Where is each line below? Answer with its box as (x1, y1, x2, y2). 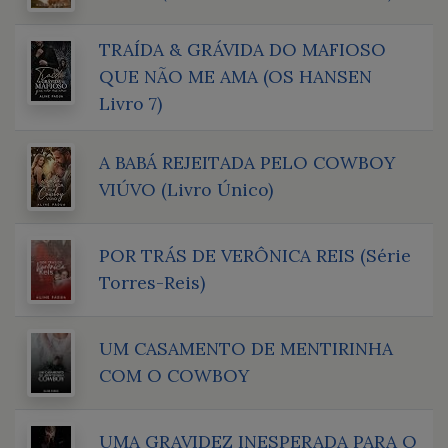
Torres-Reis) (99, 270, 205, 294)
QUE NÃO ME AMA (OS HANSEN (99, 64, 372, 88)
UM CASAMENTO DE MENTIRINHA (99, 336, 393, 360)
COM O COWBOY (99, 363, 249, 387)
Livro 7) (99, 91, 162, 115)
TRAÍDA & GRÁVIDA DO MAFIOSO (99, 37, 386, 61)
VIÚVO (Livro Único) (99, 177, 273, 201)
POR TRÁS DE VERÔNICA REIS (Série (99, 243, 411, 267)
